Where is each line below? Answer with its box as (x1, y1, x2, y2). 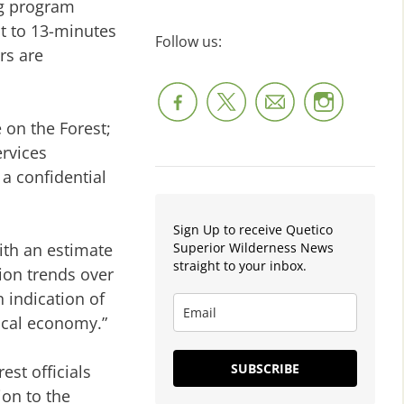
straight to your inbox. (173, 256, 307, 274)
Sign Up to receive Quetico (173, 220, 333, 238)
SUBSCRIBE (231, 359, 299, 377)
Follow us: (155, 31, 222, 51)
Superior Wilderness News (173, 238, 334, 256)
